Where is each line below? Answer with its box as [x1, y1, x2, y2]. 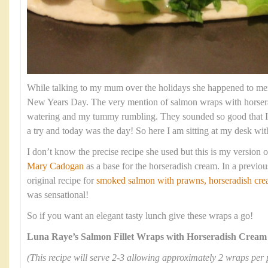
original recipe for [27, 175, 96, 186]
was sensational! [27, 190, 89, 200]
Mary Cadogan [27, 161, 84, 172]
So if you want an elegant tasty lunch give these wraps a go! [27, 211, 253, 221]
